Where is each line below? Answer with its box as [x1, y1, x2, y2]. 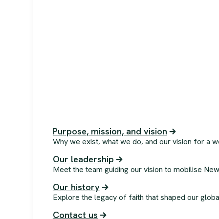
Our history [52, 181, 100, 193]
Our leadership [52, 153, 114, 165]
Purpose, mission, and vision [52, 125, 167, 137]
